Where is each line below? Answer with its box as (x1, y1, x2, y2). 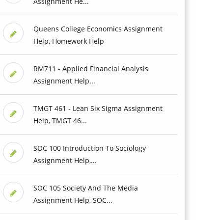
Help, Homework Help (33, 36, 104, 46)
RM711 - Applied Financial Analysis (33, 63, 148, 73)
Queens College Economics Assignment (33, 24, 163, 33)
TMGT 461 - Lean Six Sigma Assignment (33, 103, 163, 113)
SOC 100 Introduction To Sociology (33, 143, 146, 153)
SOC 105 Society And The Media (33, 183, 138, 192)
